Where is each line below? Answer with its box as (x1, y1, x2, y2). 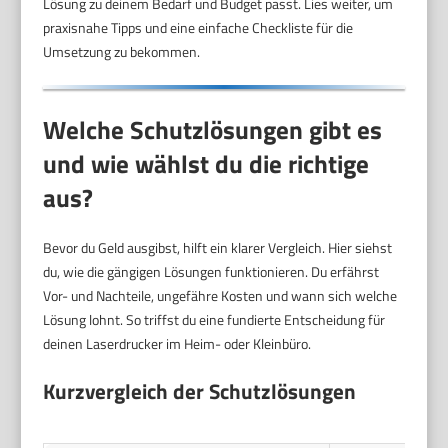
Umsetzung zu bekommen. (43, 40, 201, 62)
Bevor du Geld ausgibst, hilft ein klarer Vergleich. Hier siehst (43, 237, 393, 259)
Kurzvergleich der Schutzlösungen (43, 375, 357, 408)
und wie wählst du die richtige (43, 145, 370, 184)
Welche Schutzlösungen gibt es (43, 111, 383, 150)
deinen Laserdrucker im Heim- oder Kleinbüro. (43, 333, 312, 355)
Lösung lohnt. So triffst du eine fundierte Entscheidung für (43, 309, 386, 331)
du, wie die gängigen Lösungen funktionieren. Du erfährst (43, 261, 380, 283)
